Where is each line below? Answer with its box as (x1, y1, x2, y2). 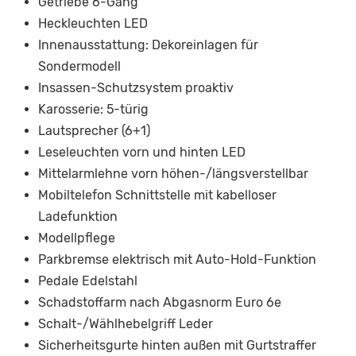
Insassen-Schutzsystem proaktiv (38, 80, 234, 96)
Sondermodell (38, 59, 121, 75)
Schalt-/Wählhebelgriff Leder (38, 316, 213, 332)
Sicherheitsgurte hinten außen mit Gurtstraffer (38, 338, 316, 354)
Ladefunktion (38, 209, 118, 225)
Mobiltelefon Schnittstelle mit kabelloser (38, 188, 277, 203)
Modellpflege (38, 230, 115, 246)
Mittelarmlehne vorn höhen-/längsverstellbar (38, 166, 308, 182)
